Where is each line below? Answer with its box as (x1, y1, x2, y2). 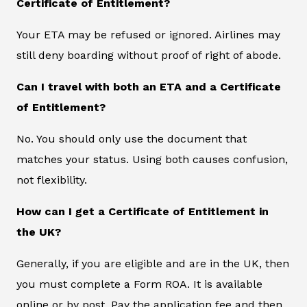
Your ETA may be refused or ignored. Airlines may (16, 27, 280, 41)
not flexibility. (16, 173, 87, 186)
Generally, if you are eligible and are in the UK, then (16, 256, 289, 270)
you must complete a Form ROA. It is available (16, 277, 262, 291)
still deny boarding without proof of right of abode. (16, 48, 281, 62)
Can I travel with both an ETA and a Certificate (16, 79, 281, 93)
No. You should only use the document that (16, 132, 247, 145)
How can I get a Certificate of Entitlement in (16, 204, 269, 218)
